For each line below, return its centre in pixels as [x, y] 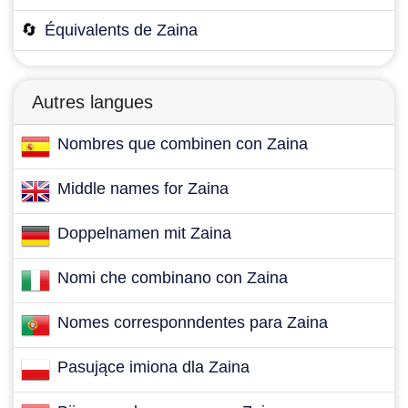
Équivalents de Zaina [121, 30]
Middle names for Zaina [143, 189]
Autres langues [92, 102]
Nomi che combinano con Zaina [173, 278]
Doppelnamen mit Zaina [144, 233]
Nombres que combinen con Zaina [183, 144]
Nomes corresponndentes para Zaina [193, 322]
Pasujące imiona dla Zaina [153, 367]
